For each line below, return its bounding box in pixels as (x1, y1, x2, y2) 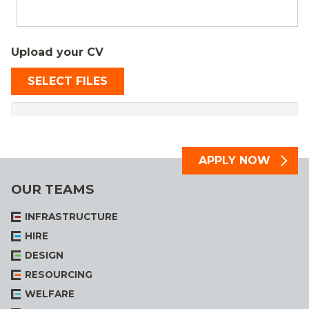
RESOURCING (25, 269, 92, 281)
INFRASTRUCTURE (25, 211, 118, 223)
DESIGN (25, 250, 63, 261)
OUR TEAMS (11, 181, 94, 197)
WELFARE (25, 288, 74, 300)
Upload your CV (11, 45, 103, 59)
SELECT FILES (28, 74, 108, 88)
